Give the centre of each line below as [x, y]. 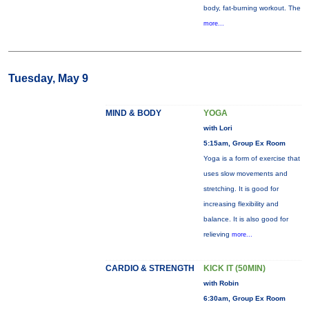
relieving [217, 234]
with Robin [221, 283]
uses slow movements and [245, 173]
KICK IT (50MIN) [234, 268]
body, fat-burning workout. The [252, 8]
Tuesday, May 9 [48, 78]
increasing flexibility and [241, 204]
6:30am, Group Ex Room [244, 298]
